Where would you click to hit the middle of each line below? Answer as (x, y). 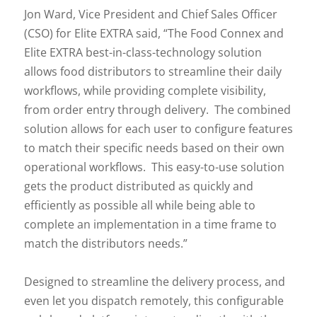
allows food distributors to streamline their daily (152, 71)
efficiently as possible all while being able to (139, 205)
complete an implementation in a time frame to (150, 224)
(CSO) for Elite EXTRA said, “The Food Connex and (154, 33)
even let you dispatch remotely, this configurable (154, 300)
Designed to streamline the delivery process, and (154, 281)
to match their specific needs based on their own (154, 148)
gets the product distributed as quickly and (138, 186)
